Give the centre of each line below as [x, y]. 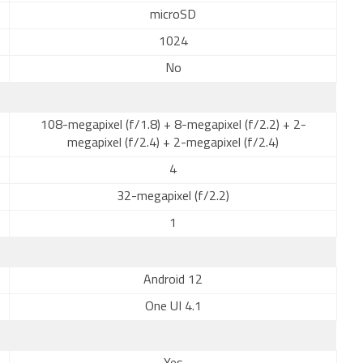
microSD [173, 15]
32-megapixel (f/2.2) [173, 197]
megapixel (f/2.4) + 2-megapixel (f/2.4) [173, 143]
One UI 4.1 [173, 307]
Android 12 [173, 280]
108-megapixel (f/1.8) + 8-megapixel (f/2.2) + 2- [173, 126]
